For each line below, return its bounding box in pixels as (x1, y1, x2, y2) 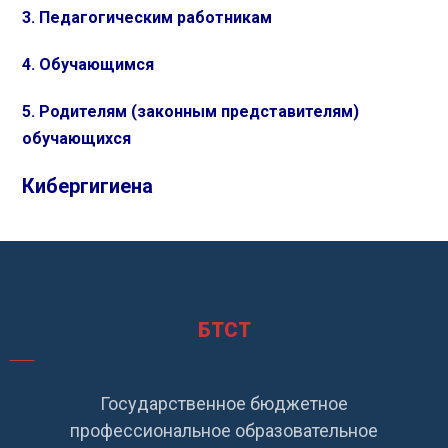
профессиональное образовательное (70, 420, 378, 441)
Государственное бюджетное (100, 393, 348, 414)
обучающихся (22, 129, 132, 148)
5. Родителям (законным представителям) (22, 102, 360, 121)
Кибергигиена (22, 174, 154, 198)
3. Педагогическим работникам (22, 8, 273, 27)
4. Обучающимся (22, 55, 155, 74)
